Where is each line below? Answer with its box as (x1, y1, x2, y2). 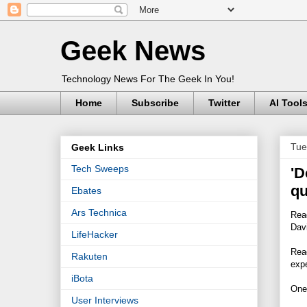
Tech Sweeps (71, 163, 129, 175)
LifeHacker (71, 229, 118, 241)
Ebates (71, 185, 101, 197)
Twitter (208, 97, 240, 109)
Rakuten (71, 251, 108, 262)
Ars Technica (71, 207, 127, 219)
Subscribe (132, 97, 179, 109)
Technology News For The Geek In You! (62, 73, 234, 84)
